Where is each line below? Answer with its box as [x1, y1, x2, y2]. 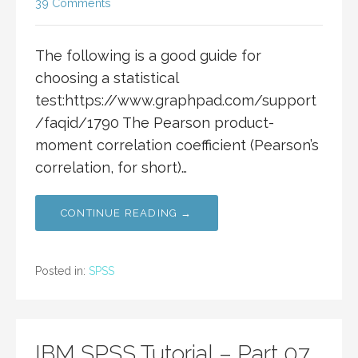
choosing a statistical [35, 70, 178, 87]
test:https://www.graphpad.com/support [35, 92, 316, 109]
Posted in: [35, 265, 89, 278]
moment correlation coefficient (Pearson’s [35, 137, 319, 154]
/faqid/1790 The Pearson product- [35, 114, 274, 132]
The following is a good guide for [35, 47, 261, 65]
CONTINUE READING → [61, 207, 193, 220]
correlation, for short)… [35, 159, 187, 177]
